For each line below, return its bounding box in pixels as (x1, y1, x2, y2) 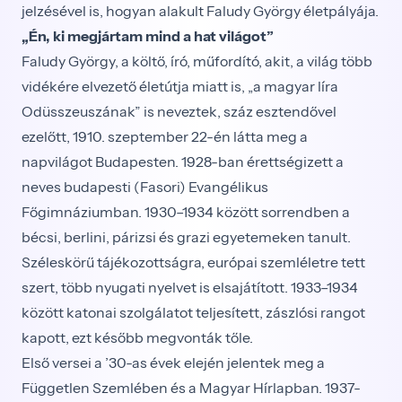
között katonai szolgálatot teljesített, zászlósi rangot (22, 303, 365, 321)
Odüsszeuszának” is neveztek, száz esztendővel (22, 102, 336, 120)
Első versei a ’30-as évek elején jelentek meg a (22, 354, 325, 371)
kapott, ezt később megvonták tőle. (22, 328, 253, 346)
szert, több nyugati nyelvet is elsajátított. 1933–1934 (22, 278, 358, 296)
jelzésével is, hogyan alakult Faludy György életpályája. (22, 2, 379, 20)
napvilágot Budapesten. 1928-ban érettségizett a (22, 153, 344, 170)
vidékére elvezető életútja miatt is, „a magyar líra (22, 77, 338, 95)
